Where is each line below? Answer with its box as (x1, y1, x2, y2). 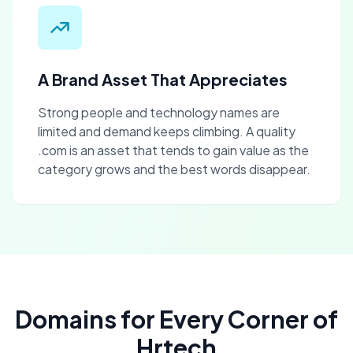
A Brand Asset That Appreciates (38, 69, 288, 89)
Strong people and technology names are (38, 104, 280, 121)
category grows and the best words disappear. (38, 161, 310, 177)
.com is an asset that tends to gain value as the (38, 142, 309, 158)
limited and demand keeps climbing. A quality (38, 123, 295, 139)
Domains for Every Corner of (15, 304, 338, 334)
